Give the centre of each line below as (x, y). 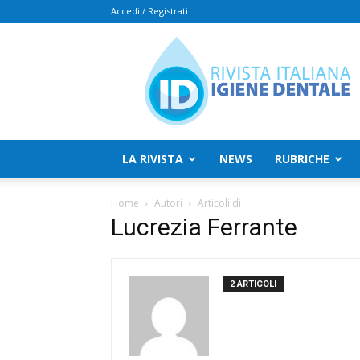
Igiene (168, 86)
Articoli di (219, 203)
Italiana (171, 70)
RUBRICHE (302, 159)
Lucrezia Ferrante (204, 227)
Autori (168, 203)
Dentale (172, 103)
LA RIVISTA (153, 159)
